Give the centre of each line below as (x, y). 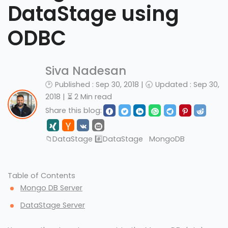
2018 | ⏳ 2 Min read (79, 96)
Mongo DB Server (51, 188)
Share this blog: (74, 110)
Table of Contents (41, 176)
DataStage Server (53, 205)
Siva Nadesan (86, 70)
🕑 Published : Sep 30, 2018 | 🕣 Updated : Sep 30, (132, 84)
